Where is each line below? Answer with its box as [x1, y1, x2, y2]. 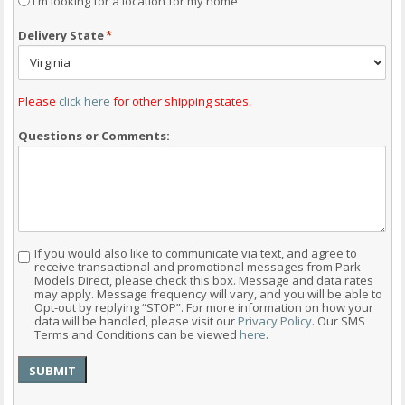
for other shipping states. [110, 92, 252, 109]
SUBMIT [29, 362, 77, 379]
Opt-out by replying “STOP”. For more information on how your [34, 298, 374, 316]
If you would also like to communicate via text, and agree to [34, 244, 358, 261]
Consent [17, 247, 70, 264]
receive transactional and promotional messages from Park [34, 258, 362, 275]
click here [59, 92, 111, 109]
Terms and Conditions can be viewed [34, 325, 240, 343]
